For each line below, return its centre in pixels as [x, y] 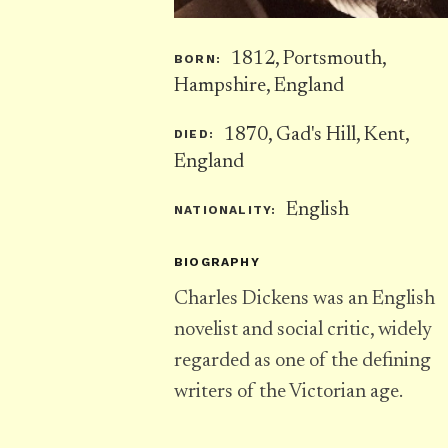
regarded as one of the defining [302, 361]
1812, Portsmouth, [306, 59]
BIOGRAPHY [217, 262]
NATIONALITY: [225, 209]
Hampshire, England [259, 86]
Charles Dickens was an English [304, 299]
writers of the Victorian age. [288, 392]
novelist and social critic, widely [303, 330]
